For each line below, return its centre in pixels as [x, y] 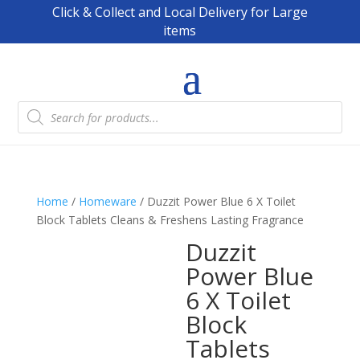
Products [41, 106]
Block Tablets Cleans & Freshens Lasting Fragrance [170, 220]
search [35, 117]
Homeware [107, 201]
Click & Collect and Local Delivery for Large [180, 12]
